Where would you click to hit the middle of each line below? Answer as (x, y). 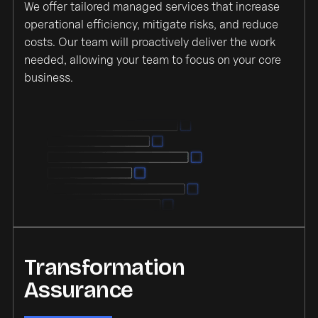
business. (49, 78)
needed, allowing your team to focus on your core (153, 60)
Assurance (79, 290)
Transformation (105, 267)
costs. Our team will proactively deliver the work (150, 42)
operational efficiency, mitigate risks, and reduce (151, 24)
